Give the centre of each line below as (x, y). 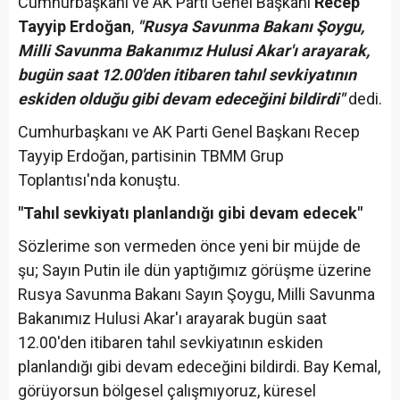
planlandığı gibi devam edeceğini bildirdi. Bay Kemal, (199, 367)
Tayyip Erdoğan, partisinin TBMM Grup (151, 156)
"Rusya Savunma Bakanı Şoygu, (249, 27)
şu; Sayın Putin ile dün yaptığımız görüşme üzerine (195, 271)
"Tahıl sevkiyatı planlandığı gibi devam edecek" (190, 213)
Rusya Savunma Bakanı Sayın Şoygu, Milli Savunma (196, 295)
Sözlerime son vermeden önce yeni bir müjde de (189, 246)
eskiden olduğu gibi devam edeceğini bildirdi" (181, 99)
